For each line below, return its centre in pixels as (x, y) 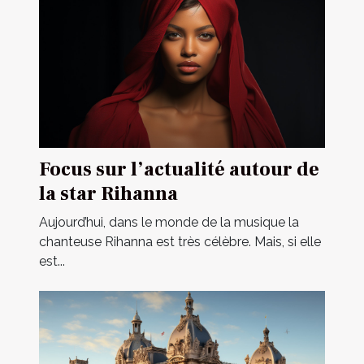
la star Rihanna (108, 194)
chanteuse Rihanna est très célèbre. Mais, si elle (180, 242)
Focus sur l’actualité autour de (179, 170)
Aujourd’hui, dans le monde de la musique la (169, 223)
